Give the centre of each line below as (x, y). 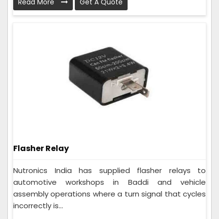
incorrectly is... (38, 206)
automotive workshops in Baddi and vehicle (109, 182)
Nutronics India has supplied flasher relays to (109, 171)
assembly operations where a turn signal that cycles (109, 194)
